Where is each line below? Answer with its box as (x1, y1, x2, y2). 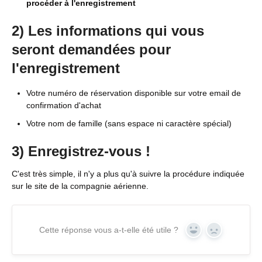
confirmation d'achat (26, 100, 101, 110)
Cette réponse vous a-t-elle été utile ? (39, 225, 178, 235)
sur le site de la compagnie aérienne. (12, 181, 149, 191)
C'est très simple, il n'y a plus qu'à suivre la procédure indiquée (12, 168, 244, 178)
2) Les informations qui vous (12, 23, 204, 39)
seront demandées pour (12, 42, 171, 58)
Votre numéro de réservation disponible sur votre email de (26, 88, 241, 98)
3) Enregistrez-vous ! (12, 143, 150, 159)
